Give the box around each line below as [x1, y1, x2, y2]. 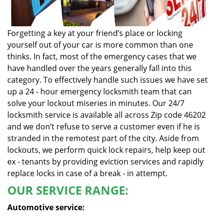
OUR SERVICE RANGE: [7, 182, 128, 198]
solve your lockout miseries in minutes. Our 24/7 [7, 98, 184, 109]
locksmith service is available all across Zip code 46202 [7, 109, 206, 120]
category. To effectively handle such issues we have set [7, 74, 208, 85]
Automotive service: [7, 202, 85, 213]
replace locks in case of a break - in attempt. [7, 168, 167, 179]
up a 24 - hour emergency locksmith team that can [7, 86, 192, 97]
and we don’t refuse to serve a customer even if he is [7, 121, 200, 132]
